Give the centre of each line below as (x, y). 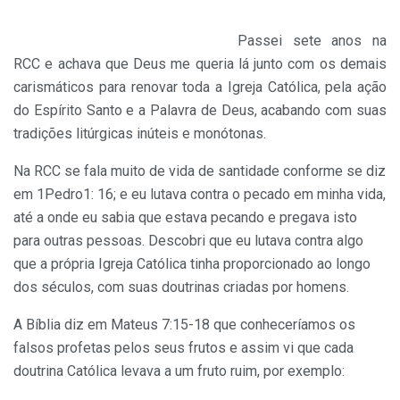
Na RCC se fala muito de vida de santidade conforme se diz (200, 171)
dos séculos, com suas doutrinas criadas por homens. (181, 287)
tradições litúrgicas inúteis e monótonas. (140, 133)
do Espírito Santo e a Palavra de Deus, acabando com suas (200, 110)
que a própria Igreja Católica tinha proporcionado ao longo (192, 263)
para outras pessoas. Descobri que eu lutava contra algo (188, 240)
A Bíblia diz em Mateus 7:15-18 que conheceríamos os (184, 324)
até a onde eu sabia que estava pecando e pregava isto (185, 217)
